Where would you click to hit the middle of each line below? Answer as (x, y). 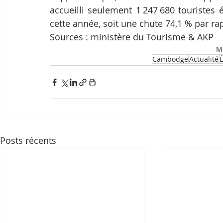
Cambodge (170, 59)
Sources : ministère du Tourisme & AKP (132, 37)
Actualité (204, 59)
